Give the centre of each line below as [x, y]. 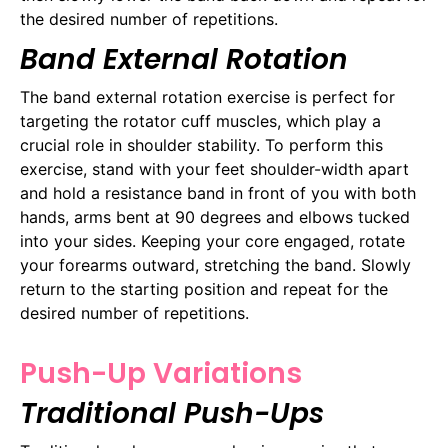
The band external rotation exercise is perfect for [207, 97]
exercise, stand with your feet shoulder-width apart [214, 169]
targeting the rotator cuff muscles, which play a [200, 121]
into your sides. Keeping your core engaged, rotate [212, 241]
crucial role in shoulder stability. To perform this [201, 145]
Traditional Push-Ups [172, 414]
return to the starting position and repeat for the [204, 289]
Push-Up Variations [161, 374]
